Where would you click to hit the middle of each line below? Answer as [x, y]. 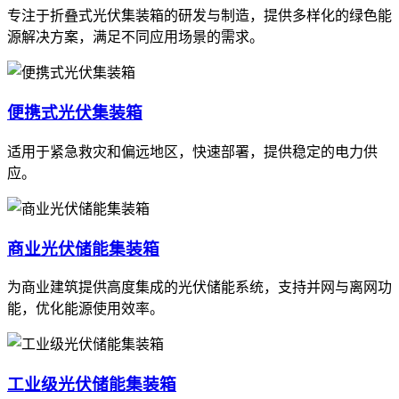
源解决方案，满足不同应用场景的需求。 [135, 37]
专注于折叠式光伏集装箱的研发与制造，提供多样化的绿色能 [199, 16]
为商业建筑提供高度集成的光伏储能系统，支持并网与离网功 [199, 288]
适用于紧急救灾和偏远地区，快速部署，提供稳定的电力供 [192, 151]
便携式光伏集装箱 [75, 113]
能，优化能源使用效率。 [85, 309]
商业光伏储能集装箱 [83, 248]
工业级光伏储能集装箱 [92, 385]
